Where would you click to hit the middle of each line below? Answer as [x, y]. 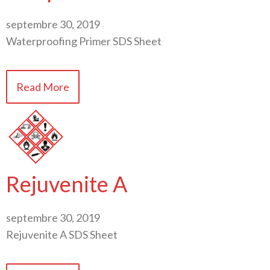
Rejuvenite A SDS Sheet [62, 235]
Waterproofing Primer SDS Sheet [84, 41]
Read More [43, 87]
